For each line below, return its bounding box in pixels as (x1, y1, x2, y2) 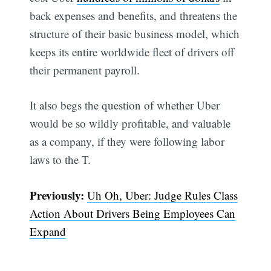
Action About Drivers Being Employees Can (30, 205, 236, 221)
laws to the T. (30, 152, 91, 168)
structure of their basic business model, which (30, 25, 240, 41)
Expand (30, 223, 67, 239)
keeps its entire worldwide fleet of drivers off (30, 44, 235, 59)
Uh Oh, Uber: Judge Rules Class (87, 187, 238, 203)
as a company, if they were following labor (30, 134, 225, 149)
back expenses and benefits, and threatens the (30, 7, 238, 23)
